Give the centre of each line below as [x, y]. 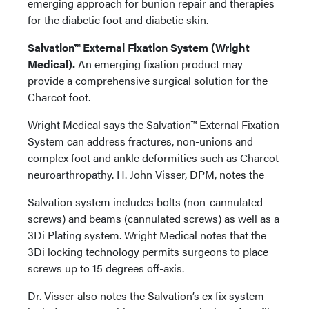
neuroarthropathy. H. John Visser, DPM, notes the [146, 174]
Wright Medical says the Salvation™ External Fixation [153, 124]
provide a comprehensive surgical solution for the [148, 80]
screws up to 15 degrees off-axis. [106, 268]
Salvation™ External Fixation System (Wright [139, 47]
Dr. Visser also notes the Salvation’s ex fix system [146, 295]
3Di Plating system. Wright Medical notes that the [147, 235]
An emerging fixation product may [160, 63]
